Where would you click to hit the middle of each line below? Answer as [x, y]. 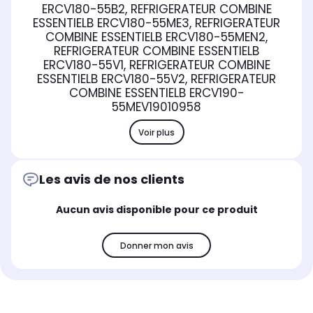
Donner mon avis [156, 245]
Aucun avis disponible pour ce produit [156, 210]
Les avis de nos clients [112, 180]
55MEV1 [132, 107]
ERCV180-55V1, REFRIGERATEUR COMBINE [156, 65]
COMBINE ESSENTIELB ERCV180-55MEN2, [156, 37]
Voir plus [156, 132]
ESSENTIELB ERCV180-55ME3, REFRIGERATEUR [156, 23]
